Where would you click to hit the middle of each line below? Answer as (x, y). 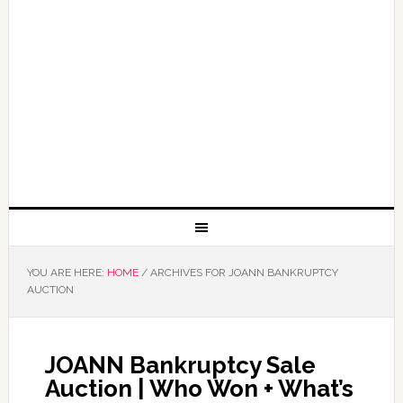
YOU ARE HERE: (67, 273)
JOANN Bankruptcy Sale (180, 365)
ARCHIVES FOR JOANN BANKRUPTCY (242, 273)
